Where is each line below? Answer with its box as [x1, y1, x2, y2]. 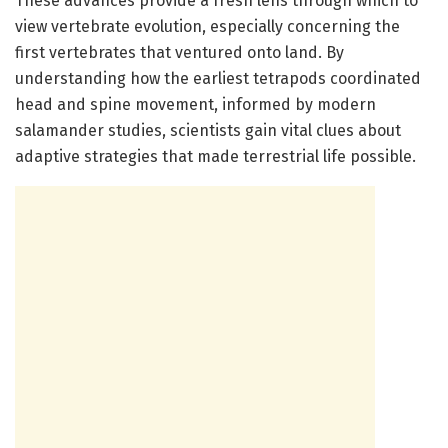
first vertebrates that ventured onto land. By [15, 43, 344, 63]
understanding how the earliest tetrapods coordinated [15, 69, 421, 89]
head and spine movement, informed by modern [15, 95, 376, 115]
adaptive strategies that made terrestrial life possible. [15, 147, 416, 167]
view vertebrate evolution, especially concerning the [15, 17, 400, 37]
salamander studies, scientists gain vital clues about [15, 121, 401, 141]
